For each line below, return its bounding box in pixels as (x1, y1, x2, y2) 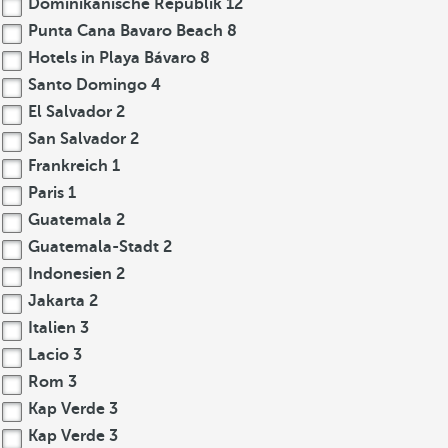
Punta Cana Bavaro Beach (24, 22, 227, 40)
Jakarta (24, 292, 89, 310)
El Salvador (24, 103, 116, 121)
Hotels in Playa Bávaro (24, 49, 200, 67)
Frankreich (24, 157, 112, 175)
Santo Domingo (24, 76, 151, 94)
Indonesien (24, 265, 116, 283)
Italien (24, 319, 80, 337)
